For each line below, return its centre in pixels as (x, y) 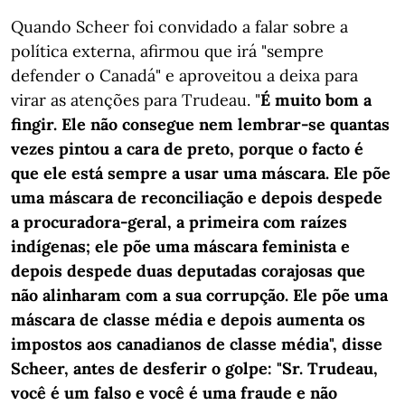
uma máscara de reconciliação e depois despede (197, 198)
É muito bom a (316, 100)
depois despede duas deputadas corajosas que (188, 271)
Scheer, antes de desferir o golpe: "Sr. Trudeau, (194, 368)
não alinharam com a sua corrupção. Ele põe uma (199, 295)
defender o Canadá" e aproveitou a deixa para (184, 75)
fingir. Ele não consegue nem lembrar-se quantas (200, 124)
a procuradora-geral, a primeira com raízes (179, 222)
